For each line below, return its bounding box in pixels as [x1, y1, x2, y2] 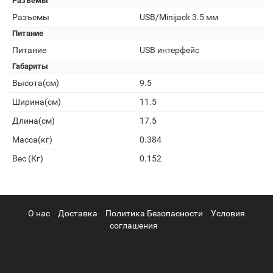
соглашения [109, 221, 158, 230]
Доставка [58, 208, 97, 218]
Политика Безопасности [105, 208, 203, 218]
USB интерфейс [140, 45, 199, 55]
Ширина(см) [12, 97, 61, 107]
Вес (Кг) [12, 154, 43, 163]
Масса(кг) [12, 135, 52, 144]
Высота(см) [12, 78, 59, 88]
